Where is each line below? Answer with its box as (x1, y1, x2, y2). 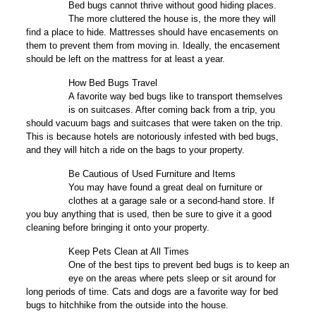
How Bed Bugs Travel (68, 78, 157, 89)
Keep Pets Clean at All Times (68, 246, 189, 257)
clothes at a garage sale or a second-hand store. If (68, 195, 274, 207)
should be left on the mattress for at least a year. (25, 54, 225, 65)
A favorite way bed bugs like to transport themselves (68, 91, 283, 102)
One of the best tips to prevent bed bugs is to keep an (68, 260, 289, 271)
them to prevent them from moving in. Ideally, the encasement (25, 40, 280, 51)
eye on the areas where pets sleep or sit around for (68, 273, 276, 284)
